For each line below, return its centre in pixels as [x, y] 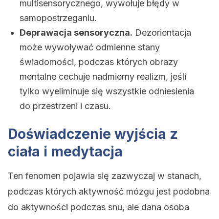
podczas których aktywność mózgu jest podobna [109, 191]
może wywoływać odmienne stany [90, 47]
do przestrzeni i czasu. [65, 106]
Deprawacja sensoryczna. [76, 33]
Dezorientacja [162, 33]
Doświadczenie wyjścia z [93, 134]
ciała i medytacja [65, 152]
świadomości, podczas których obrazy [99, 62]
